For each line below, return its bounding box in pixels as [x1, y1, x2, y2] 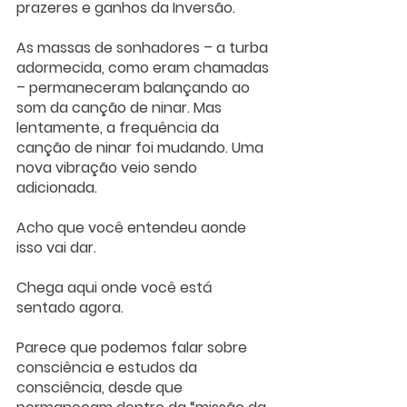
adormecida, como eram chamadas [16, 56, 273, 78]
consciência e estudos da [16, 356, 201, 378]
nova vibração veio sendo [16, 156, 201, 178]
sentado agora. [16, 296, 124, 318]
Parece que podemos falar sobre [16, 336, 251, 358]
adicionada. [16, 176, 101, 198]
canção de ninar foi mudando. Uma [16, 136, 267, 158]
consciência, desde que [16, 376, 186, 398]
